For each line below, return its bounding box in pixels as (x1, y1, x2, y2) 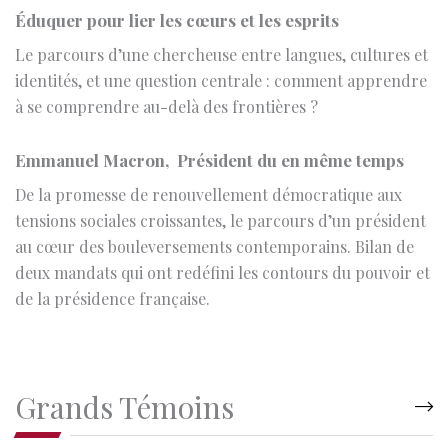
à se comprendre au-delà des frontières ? (15, 22, 318, 44)
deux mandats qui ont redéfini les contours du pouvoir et (15, 188, 430, 210)
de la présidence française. (15, 214, 210, 236)
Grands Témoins (15, 313, 234, 354)
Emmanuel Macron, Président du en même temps (15, 75, 404, 98)
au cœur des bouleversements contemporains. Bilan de (15, 162, 414, 184)
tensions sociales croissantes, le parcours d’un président (15, 136, 426, 158)
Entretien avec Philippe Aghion (15, 386, 258, 409)
